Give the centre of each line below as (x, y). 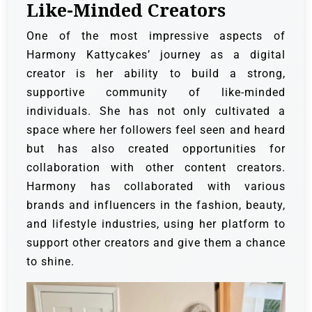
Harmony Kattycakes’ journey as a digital (156, 54)
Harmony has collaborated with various (156, 186)
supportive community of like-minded (156, 92)
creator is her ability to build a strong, (156, 73)
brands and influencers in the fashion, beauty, (156, 205)
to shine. (50, 261)
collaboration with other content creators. (156, 167)
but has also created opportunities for (156, 148)
